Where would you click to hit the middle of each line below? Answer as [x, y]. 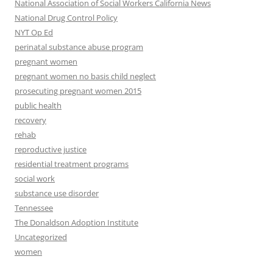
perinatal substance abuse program [79, 47]
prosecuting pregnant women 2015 [78, 91]
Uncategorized [41, 237]
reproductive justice [51, 150]
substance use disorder [57, 193]
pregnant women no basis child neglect [85, 76]
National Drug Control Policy [66, 18]
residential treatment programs [72, 164]
